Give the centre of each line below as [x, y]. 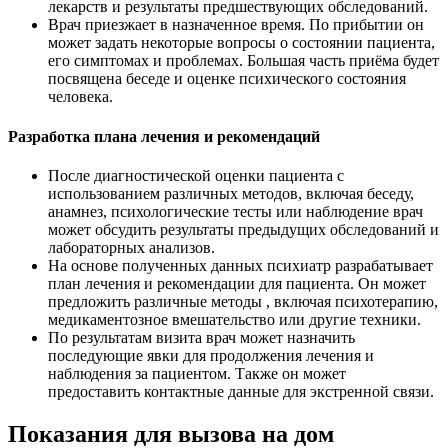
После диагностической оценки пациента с [196, 175]
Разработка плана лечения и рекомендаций [164, 136]
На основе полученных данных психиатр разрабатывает [240, 265]
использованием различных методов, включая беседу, [231, 193]
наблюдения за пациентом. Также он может [197, 373]
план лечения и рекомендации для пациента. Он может [237, 283]
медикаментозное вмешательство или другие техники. [234, 319]
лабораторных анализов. [131, 247]
